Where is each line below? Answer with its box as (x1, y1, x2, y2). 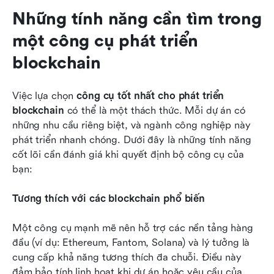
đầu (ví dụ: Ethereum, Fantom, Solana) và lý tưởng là (12, 236, 250, 248)
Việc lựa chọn (12, 89, 77, 102)
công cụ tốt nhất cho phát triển (76, 89, 224, 102)
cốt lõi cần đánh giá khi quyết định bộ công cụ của (12, 148, 244, 160)
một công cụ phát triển (12, 31, 199, 51)
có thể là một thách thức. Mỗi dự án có (64, 104, 246, 116)
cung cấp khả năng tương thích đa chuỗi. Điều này (12, 251, 242, 263)
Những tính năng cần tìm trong (12, 9, 262, 29)
